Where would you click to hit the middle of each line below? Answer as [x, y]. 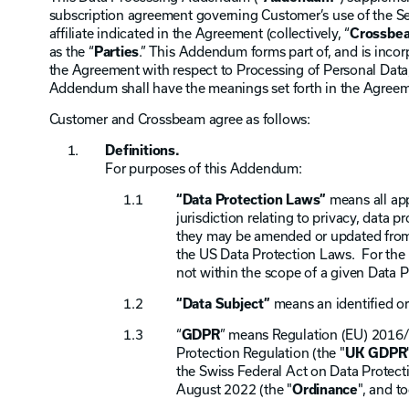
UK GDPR [376, 353]
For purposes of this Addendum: [204, 168]
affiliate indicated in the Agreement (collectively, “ [199, 32]
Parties [116, 51]
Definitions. [142, 150]
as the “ [71, 51]
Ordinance [325, 389]
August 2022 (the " [234, 389]
